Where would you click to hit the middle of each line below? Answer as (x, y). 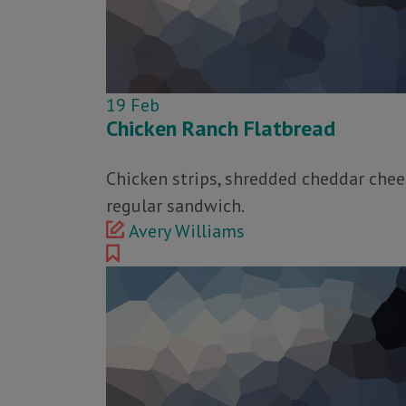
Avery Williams (187, 231)
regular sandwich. (175, 206)
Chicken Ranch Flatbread (221, 128)
